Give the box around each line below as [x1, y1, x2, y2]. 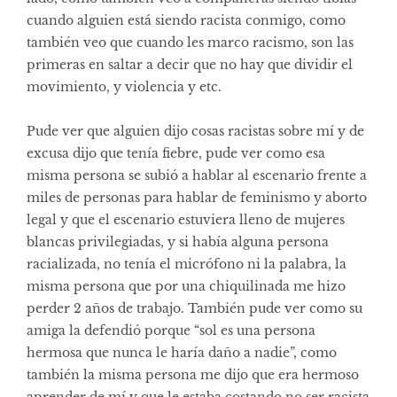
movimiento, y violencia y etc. [27, 78, 225, 95]
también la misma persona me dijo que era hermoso [27, 366, 359, 383]
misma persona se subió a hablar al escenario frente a [27, 167, 367, 183]
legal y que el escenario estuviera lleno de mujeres [27, 211, 345, 228]
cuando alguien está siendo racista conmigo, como [27, 12, 346, 28]
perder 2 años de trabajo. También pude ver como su [27, 300, 362, 316]
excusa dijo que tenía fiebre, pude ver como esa [27, 144, 325, 161]
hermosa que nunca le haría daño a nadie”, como [27, 344, 337, 361]
